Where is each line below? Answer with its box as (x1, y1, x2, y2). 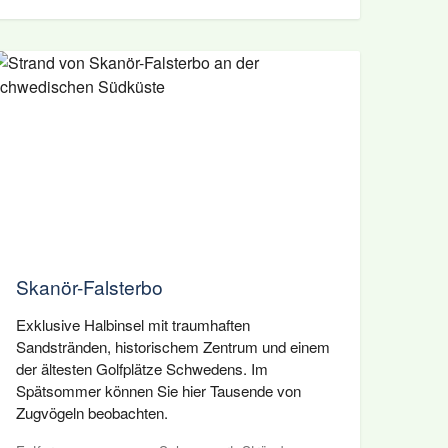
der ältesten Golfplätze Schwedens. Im (16, 358, 268, 379)
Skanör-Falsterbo (16, 273, 163, 300)
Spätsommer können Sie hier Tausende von (16, 380, 301, 401)
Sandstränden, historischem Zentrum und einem (16, 336, 330, 357)
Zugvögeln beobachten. (16, 402, 168, 423)
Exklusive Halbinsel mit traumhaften (16, 314, 250, 335)
